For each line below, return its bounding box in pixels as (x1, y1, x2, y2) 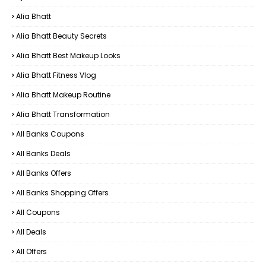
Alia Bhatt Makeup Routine (16, 90, 110, 100)
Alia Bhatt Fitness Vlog (16, 70, 96, 80)
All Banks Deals (16, 148, 71, 159)
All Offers (16, 246, 47, 256)
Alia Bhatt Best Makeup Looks (16, 50, 121, 61)
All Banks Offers (16, 168, 71, 178)
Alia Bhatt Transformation (16, 109, 110, 119)
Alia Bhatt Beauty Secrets (16, 31, 107, 41)
